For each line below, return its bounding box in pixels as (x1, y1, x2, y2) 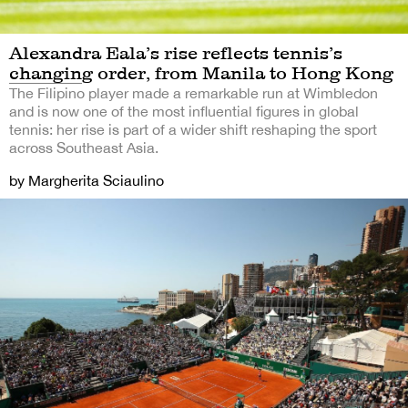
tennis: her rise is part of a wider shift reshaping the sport (9, 121, 377, 138)
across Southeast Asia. (9, 139, 158, 157)
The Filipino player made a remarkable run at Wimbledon (9, 85, 378, 102)
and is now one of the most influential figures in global (9, 103, 359, 120)
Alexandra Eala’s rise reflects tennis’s (9, 42, 342, 65)
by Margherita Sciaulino (9, 172, 164, 189)
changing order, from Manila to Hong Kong (9, 62, 393, 85)
